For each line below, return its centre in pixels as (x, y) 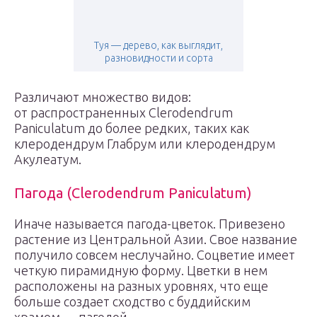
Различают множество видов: (103, 97)
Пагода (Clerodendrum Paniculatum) (133, 193)
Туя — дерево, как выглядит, (158, 45)
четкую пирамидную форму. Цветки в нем (141, 270)
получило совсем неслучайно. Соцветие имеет (155, 255)
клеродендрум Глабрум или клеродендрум (145, 144)
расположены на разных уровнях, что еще (141, 286)
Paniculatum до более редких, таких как (132, 128)
